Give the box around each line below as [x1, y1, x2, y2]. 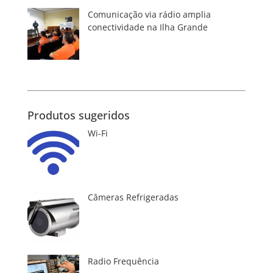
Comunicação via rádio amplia [87, 8, 211, 20]
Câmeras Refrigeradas [87, 191, 179, 203]
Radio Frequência [87, 255, 159, 267]
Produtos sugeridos [27, 107, 130, 122]
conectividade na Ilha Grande [87, 21, 208, 33]
